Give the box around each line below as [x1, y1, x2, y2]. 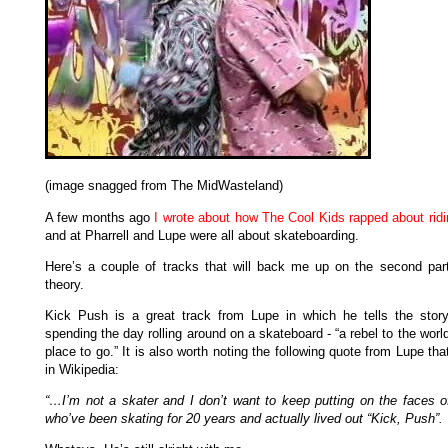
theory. [45, 276, 84, 292]
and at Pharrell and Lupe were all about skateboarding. [45, 227, 359, 243]
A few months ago [45, 209, 155, 225]
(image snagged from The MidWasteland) [45, 178, 283, 194]
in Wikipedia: [45, 361, 119, 377]
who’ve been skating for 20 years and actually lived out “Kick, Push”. [45, 411, 443, 427]
